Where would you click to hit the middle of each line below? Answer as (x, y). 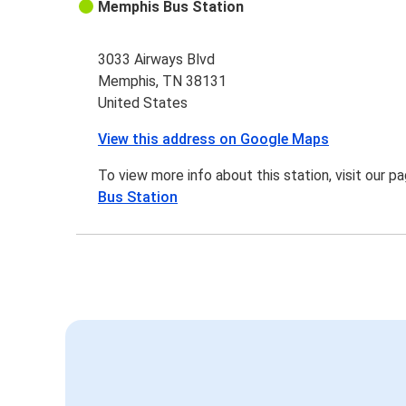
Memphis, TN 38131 (163, 82)
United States (143, 103)
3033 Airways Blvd (157, 60)
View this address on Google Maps (214, 140)
